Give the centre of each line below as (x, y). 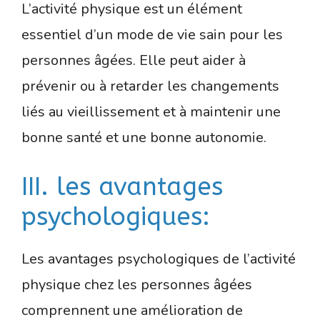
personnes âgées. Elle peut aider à (134, 60)
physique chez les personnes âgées (137, 284)
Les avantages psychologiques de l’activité (159, 259)
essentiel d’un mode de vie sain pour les (152, 34)
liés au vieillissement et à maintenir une (151, 111)
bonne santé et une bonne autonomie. (144, 137)
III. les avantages (122, 186)
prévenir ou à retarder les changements (150, 86)
